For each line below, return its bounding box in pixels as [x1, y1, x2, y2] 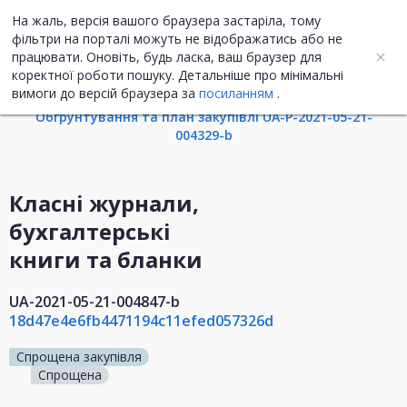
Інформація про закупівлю [115, 68, 292, 86]
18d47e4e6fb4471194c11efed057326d [9, 311, 273, 332]
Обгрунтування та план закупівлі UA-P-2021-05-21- [35, 108, 372, 126]
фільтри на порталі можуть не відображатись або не [12, 30, 342, 47]
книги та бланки [9, 244, 203, 275]
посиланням [199, 84, 273, 102]
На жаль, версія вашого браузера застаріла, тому [12, 12, 321, 29]
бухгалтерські [9, 216, 171, 247]
